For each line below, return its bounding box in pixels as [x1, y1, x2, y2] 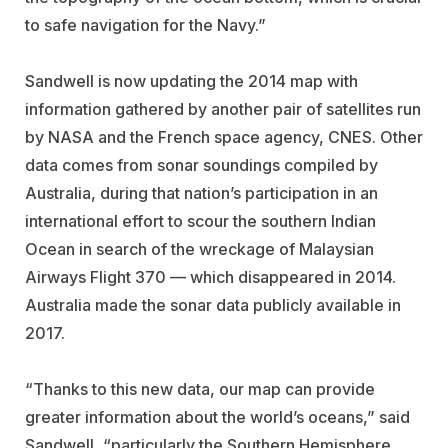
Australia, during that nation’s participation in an [25, 182, 378, 203]
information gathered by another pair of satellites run [25, 98, 421, 119]
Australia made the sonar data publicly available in [25, 294, 401, 315]
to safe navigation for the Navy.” [25, 14, 266, 35]
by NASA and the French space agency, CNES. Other [25, 126, 423, 147]
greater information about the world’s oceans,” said [25, 406, 410, 427]
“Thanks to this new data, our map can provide [25, 378, 375, 399]
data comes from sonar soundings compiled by [25, 154, 378, 175]
